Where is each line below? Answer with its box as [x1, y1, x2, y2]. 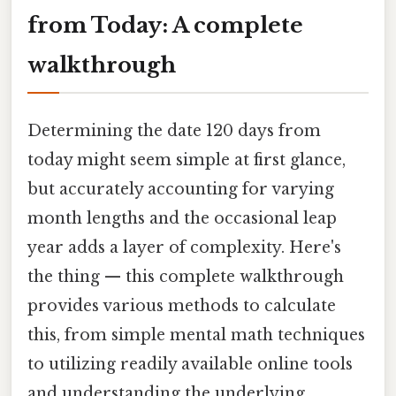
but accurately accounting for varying [27, 179, 334, 199]
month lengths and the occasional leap [27, 208, 337, 228]
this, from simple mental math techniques [27, 324, 365, 345]
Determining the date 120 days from [27, 120, 321, 141]
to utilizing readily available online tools [27, 354, 353, 374]
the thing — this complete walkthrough [27, 266, 344, 286]
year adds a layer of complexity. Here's [27, 237, 341, 257]
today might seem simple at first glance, [27, 149, 346, 170]
